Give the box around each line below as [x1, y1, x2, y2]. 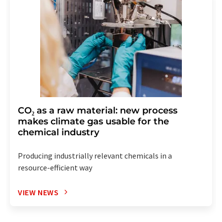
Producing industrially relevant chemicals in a [18, 150, 172, 161]
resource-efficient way [18, 162, 92, 172]
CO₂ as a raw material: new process [18, 105, 177, 116]
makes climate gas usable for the [18, 115, 169, 127]
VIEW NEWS [18, 187, 59, 197]
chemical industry [18, 126, 99, 138]
